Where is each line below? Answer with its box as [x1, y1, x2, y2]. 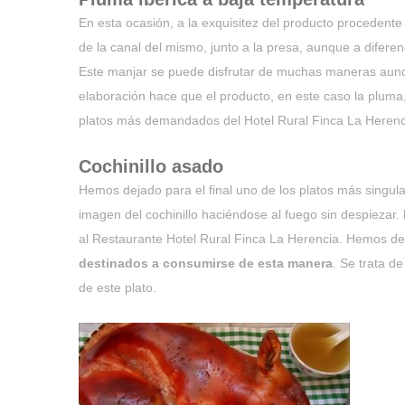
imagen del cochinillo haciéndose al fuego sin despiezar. [79, 207, 400, 221]
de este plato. [79, 280, 156, 295]
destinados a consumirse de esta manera [79, 256, 333, 270]
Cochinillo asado [79, 156, 223, 176]
